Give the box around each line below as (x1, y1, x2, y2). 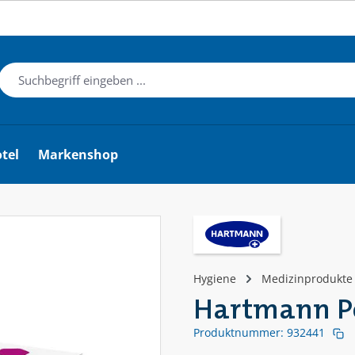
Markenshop (38, 146, 119, 164)
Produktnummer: (193, 325, 287, 341)
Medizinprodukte (261, 272, 353, 287)
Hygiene (193, 272, 236, 287)
